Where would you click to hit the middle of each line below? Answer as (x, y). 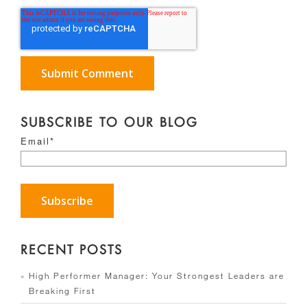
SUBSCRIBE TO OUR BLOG (109, 122)
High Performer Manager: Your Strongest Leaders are (157, 275)
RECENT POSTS (72, 249)
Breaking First (62, 290)
